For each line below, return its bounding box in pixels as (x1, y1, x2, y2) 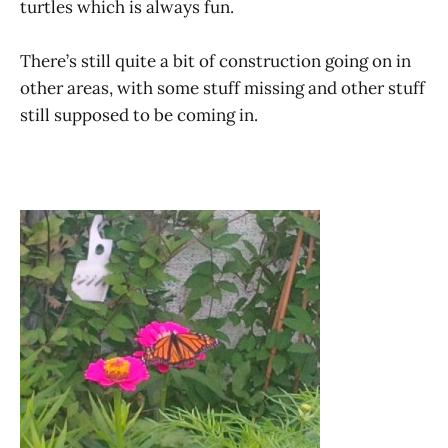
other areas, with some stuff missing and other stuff (20, 76, 425, 99)
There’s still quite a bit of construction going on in (20, 49, 411, 72)
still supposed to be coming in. (20, 103, 258, 126)
